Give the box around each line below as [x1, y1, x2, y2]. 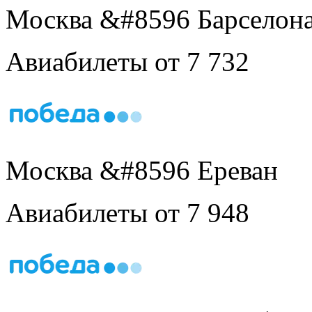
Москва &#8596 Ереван [6, 155, 278, 185]
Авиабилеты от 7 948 [6, 197, 249, 228]
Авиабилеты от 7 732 [6, 46, 249, 77]
